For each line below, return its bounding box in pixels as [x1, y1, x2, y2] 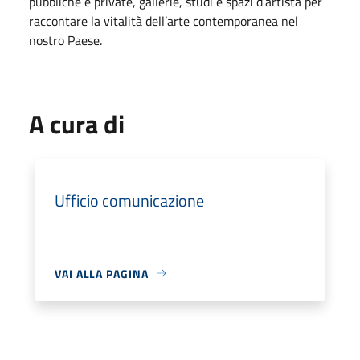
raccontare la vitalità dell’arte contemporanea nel [29, 10, 298, 31]
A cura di [29, 104, 125, 143]
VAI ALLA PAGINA [55, 264, 149, 282]
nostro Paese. [29, 30, 102, 50]
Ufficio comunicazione [55, 187, 204, 213]
